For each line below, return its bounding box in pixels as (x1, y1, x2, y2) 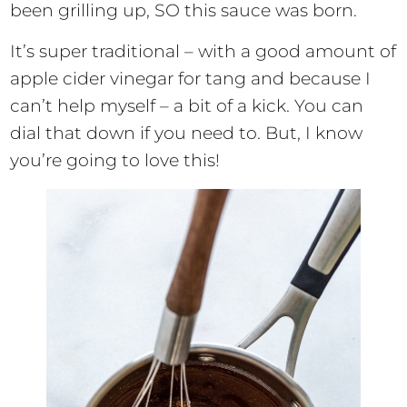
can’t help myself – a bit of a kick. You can (10, 94, 364, 116)
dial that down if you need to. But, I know (10, 122, 363, 144)
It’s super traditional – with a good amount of (10, 40, 397, 62)
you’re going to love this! (10, 149, 221, 171)
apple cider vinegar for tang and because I (10, 67, 372, 89)
